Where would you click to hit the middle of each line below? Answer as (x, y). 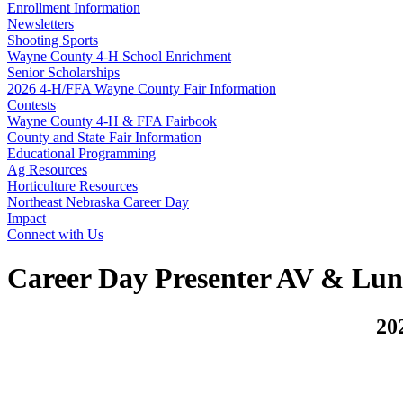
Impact (27, 218)
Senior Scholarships (63, 72)
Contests (31, 105)
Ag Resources (47, 170)
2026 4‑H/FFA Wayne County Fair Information (142, 89)
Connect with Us (55, 234)
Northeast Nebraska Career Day (98, 202)
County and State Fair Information (104, 137)
